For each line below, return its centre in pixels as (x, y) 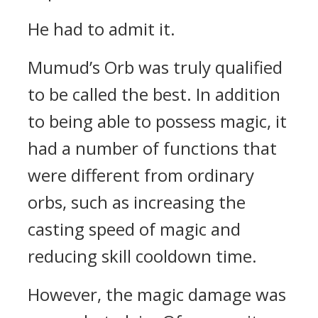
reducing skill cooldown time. (142, 256)
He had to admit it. (102, 29)
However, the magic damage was (157, 294)
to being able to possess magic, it (157, 121)
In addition (238, 94)
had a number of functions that (152, 148)
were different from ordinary (141, 175)
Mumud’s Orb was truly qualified (155, 67)
